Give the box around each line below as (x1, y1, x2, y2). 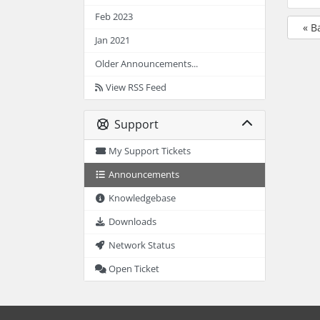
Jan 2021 (95, 34, 130, 46)
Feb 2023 (95, 10, 133, 23)
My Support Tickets (109, 144, 191, 157)
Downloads (109, 215, 157, 228)
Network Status (109, 239, 176, 251)
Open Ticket (109, 262, 160, 275)
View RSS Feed (105, 81, 166, 94)
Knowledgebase (109, 191, 176, 204)
